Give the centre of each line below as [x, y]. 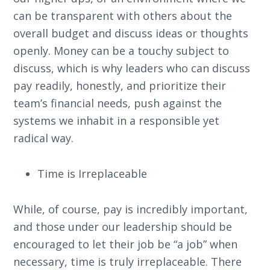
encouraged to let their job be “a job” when [126, 244]
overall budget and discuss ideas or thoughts [131, 33]
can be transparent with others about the [123, 16]
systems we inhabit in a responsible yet [117, 121]
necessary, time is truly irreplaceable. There [128, 262]
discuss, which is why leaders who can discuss [132, 68]
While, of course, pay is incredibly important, [131, 209]
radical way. [44, 138]
